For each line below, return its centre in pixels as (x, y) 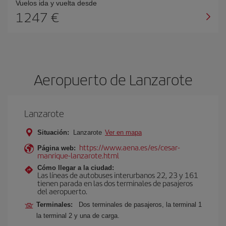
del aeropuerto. (62, 191)
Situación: (53, 132)
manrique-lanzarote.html (78, 155)
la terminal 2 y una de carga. (78, 216)
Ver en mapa (123, 132)
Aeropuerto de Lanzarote (113, 79)
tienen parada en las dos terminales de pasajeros (115, 183)
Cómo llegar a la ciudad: (76, 168)
